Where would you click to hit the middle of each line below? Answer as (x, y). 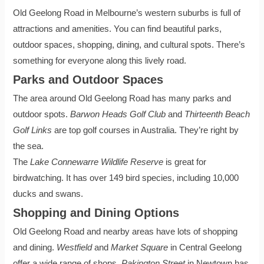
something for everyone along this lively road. (100, 60)
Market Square (140, 247)
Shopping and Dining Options (96, 212)
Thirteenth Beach (217, 114)
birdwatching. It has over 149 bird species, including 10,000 (126, 178)
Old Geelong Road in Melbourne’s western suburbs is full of (127, 13)
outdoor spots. (42, 114)
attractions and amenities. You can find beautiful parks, (118, 29)
